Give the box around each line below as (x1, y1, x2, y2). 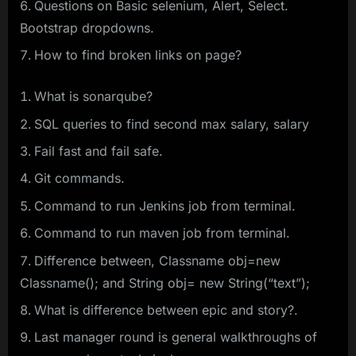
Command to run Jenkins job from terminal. (34, 197, 296, 214)
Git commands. (34, 170, 125, 187)
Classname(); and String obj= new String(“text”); (20, 274, 310, 291)
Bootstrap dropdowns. (20, 19, 154, 36)
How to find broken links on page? (34, 47, 242, 64)
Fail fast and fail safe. (34, 143, 163, 160)
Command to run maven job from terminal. (34, 225, 290, 242)
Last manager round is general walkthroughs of (34, 329, 317, 346)
